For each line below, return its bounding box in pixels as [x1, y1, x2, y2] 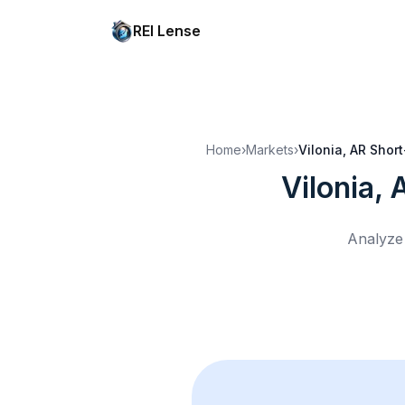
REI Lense [133, 22, 201, 40]
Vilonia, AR [298, 142, 366, 157]
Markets [246, 142, 294, 157]
